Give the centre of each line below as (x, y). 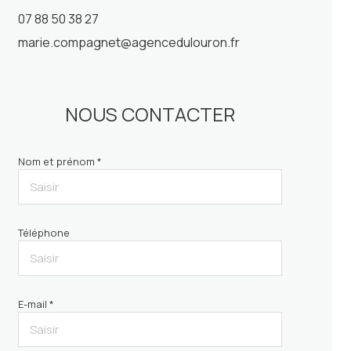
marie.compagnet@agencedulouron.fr (128, 43)
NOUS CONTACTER (150, 114)
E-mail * (36, 304)
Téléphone (43, 233)
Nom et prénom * (60, 162)
